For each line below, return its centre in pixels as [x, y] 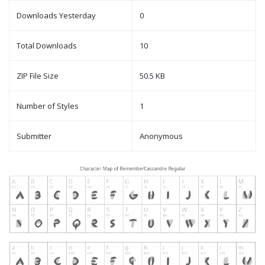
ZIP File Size [38, 76]
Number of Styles [48, 106]
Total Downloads [47, 46]
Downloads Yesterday [56, 16]
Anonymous [161, 136]
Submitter [34, 136]
